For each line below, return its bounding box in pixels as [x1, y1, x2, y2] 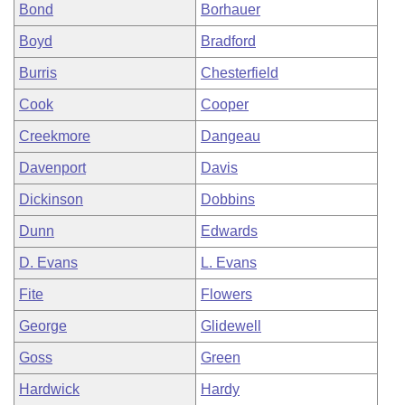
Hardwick [19, 381, 80, 397]
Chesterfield [201, 65, 278, 80]
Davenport [19, 160, 86, 175]
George [19, 318, 67, 334]
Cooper [201, 97, 249, 112]
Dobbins [201, 192, 255, 207]
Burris [19, 65, 57, 80]
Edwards [201, 223, 258, 239]
